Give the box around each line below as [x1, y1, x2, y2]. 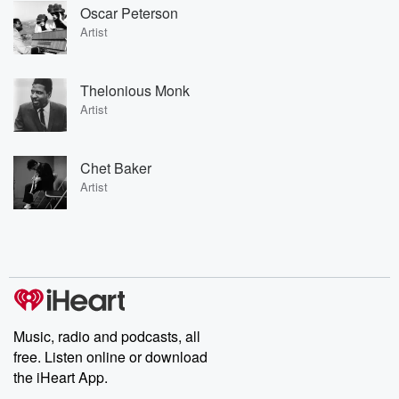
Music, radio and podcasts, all [13, 326, 200, 346]
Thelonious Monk [80, 79, 190, 101]
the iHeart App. [13, 367, 108, 387]
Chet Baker [80, 157, 151, 178]
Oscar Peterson [80, 2, 178, 23]
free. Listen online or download [13, 346, 208, 367]
